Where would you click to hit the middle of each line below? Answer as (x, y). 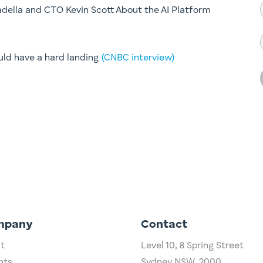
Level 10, (161, 246)
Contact (164, 225)
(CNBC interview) (138, 58)
